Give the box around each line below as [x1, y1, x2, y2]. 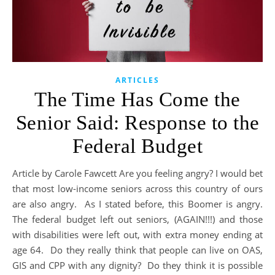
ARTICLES [115, 75, 160, 86]
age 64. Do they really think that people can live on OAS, [12, 244, 263, 257]
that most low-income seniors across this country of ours [12, 182, 263, 195]
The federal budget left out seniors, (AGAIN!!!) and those [12, 213, 263, 226]
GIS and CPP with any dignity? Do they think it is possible [12, 259, 263, 272]
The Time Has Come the [34, 88, 241, 111]
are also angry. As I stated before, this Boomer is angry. [12, 198, 263, 211]
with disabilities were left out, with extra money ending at [12, 228, 263, 241]
